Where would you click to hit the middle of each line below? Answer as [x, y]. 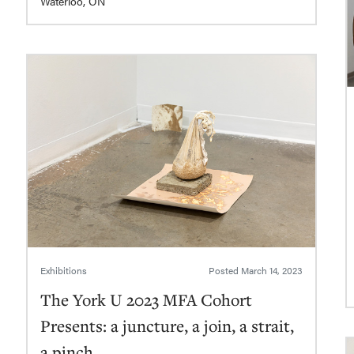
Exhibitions [63, 271]
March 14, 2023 [272, 271]
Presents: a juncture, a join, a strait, [167, 326]
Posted [225, 271]
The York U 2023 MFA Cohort [146, 300]
